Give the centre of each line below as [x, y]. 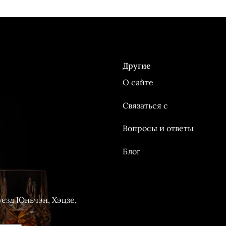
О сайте [138, 82]
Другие [137, 65]
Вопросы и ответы [158, 128]
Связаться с [145, 105]
